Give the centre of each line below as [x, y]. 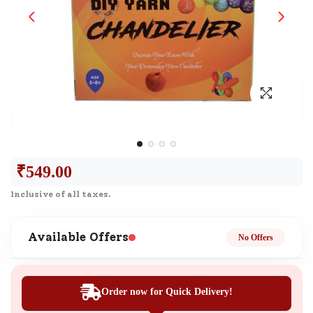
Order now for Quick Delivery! [167, 292]
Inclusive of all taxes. [61, 194]
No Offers [256, 237]
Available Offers [78, 237]
